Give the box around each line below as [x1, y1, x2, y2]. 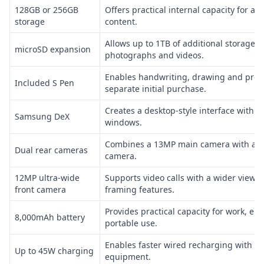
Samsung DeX [15, 110, 70, 122]
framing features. [105, 183, 174, 195]
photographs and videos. [105, 49, 204, 61]
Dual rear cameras [15, 144, 88, 156]
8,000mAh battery [15, 211, 85, 223]
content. [105, 15, 137, 27]
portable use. [105, 217, 157, 229]
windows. [105, 116, 142, 128]
